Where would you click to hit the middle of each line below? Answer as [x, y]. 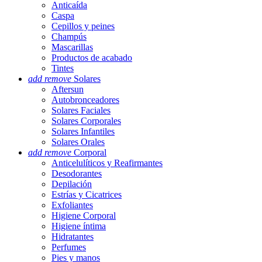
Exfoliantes [72, 205]
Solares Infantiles [83, 131]
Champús [69, 37]
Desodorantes [77, 173]
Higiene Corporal [84, 216]
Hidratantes [73, 237]
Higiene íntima [79, 226]
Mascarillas [72, 47]
